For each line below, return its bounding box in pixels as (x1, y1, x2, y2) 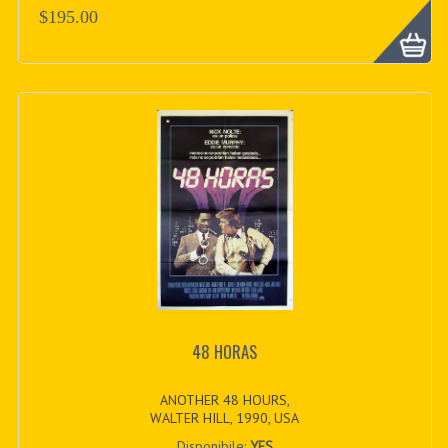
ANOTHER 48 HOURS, (159, 390, 290, 409)
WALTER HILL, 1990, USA (150, 408, 300, 427)
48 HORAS (192, 339, 258, 365)
